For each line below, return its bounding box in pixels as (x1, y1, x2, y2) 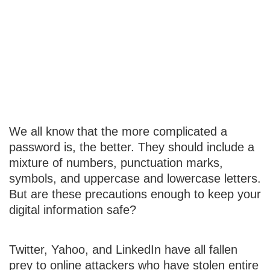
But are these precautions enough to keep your (9, 187, 261, 201)
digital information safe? (9, 203, 136, 216)
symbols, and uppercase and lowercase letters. (9, 172, 261, 185)
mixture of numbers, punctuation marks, (9, 156, 223, 169)
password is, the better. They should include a (9, 140, 254, 154)
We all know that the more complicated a (9, 125, 227, 138)
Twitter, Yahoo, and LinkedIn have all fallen (9, 243, 237, 256)
